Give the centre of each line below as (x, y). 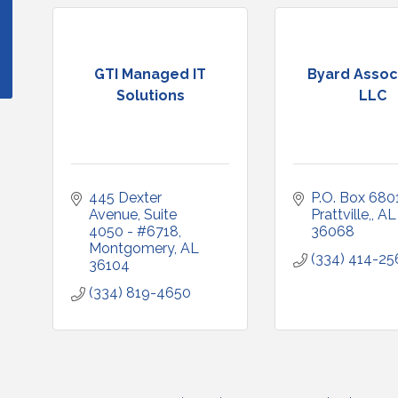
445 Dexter (125, 197)
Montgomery (131, 248)
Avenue (113, 214)
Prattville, (341, 214)
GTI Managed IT (150, 75)
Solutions (150, 96)
